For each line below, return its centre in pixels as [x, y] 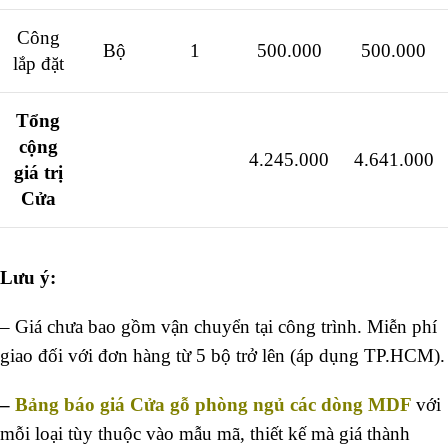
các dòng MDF [350, 405]
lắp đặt [38, 64]
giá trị [38, 173]
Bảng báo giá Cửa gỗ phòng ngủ [150, 405]
